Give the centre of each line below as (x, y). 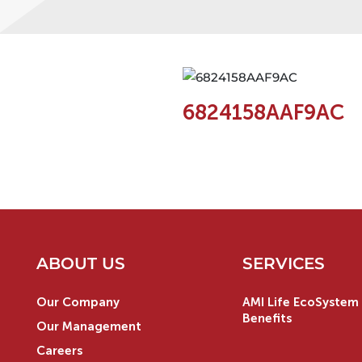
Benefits (267, 318)
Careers (59, 350)
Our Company (78, 302)
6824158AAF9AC (263, 112)
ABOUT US (81, 263)
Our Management (89, 326)
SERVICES (283, 263)
